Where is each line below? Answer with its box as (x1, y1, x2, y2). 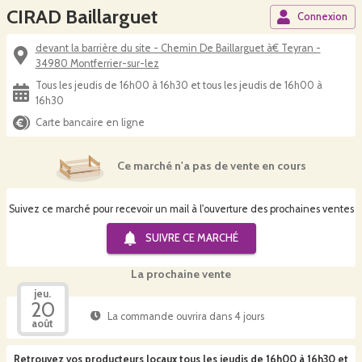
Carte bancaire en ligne (35, 116, 145, 128)
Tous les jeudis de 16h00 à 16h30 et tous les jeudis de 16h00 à (35, 79, 322, 91)
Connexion (297, 11, 347, 23)
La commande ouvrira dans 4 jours (107, 309, 264, 322)
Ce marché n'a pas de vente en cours (117, 158, 306, 173)
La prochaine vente (131, 267, 231, 281)
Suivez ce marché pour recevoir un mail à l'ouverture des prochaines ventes (8, 203, 354, 215)
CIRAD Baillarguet (6, 5, 158, 28)
